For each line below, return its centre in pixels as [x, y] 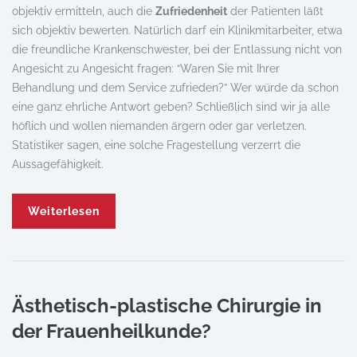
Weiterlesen [64, 211]
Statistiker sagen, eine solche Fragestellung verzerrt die [156, 145]
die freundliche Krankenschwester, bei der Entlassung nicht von [177, 49]
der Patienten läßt [275, 11]
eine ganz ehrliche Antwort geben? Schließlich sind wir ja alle [171, 107]
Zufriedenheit [191, 11]
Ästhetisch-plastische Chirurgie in [167, 306]
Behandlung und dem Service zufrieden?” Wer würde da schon [175, 88]
